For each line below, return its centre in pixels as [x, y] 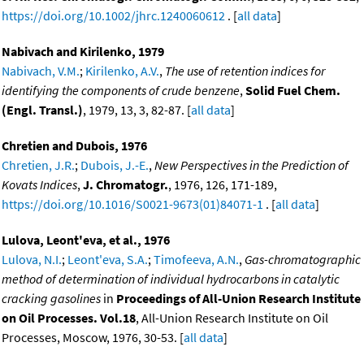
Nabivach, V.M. [41, 70]
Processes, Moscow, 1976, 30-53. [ [93, 337]
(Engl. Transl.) [42, 109]
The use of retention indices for [245, 70]
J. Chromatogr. [126, 184]
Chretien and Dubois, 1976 [74, 145]
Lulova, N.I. [32, 259]
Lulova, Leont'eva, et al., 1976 [86, 239]
